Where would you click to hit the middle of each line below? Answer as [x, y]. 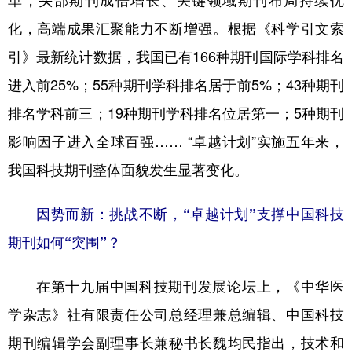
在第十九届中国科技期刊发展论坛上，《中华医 [190, 286]
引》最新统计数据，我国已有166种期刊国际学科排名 [176, 57]
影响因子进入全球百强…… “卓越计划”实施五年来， [176, 141]
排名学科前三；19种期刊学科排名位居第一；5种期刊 [176, 113]
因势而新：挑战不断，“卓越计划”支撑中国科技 [190, 214]
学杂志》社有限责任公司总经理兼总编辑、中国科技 [176, 314]
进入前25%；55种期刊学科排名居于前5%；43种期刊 [176, 85]
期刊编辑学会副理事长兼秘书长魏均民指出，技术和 [176, 343]
